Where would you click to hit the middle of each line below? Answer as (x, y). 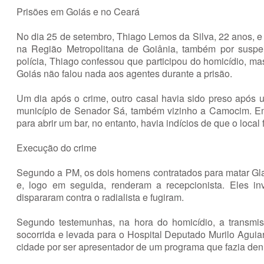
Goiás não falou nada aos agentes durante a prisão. (124, 73)
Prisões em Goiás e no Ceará (79, 11)
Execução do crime (57, 147)
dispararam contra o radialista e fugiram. (100, 197)
